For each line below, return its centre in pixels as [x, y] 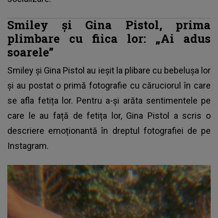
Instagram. [28, 145]
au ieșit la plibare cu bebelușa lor [148, 70]
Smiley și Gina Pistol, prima [109, 24]
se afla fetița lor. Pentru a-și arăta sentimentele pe [109, 100]
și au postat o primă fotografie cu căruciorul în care [109, 85]
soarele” [30, 52]
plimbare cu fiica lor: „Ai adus [109, 38]
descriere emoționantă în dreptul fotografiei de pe [109, 130]
